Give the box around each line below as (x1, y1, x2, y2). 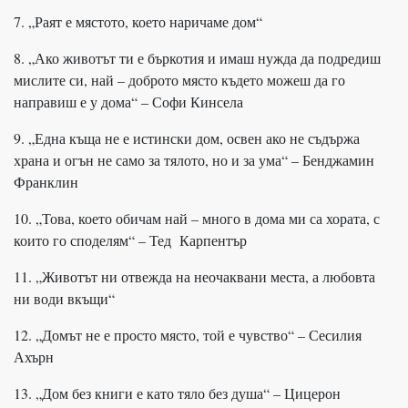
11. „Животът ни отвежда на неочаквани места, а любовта (14, 266, 375, 286)
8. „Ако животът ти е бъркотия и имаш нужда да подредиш (14, 47, 381, 67)
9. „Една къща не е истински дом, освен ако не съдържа (14, 127, 360, 148)
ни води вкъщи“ (14, 288, 115, 308)
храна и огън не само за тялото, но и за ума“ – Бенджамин (14, 149, 374, 169)
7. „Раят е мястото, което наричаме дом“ (14, 11, 262, 31)
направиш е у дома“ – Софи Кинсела (14, 91, 243, 111)
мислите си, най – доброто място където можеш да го (14, 69, 345, 89)
